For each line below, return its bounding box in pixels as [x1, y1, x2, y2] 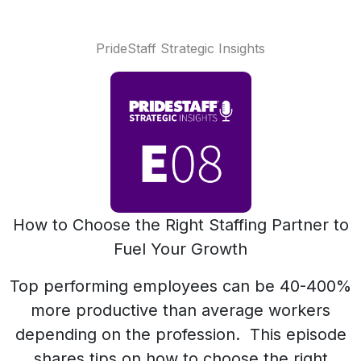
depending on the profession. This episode [15, 325, 346, 344]
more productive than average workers [31, 301, 330, 320]
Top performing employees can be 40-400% [10, 276, 351, 296]
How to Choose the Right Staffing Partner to [12, 215, 349, 234]
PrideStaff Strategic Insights [96, 40, 265, 56]
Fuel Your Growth [114, 239, 247, 259]
